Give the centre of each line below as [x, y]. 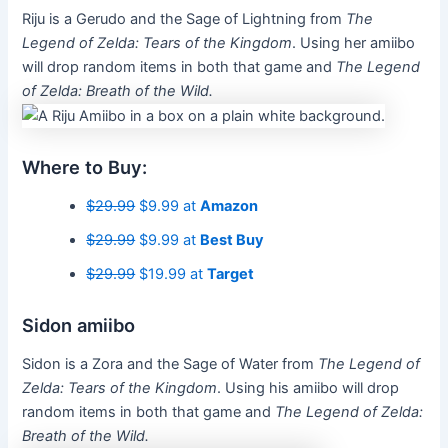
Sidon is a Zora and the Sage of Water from [170, 364]
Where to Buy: [85, 166]
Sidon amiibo [79, 324]
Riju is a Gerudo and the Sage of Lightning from [184, 19]
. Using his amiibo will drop [308, 388]
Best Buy [232, 240]
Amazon [229, 206]
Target [231, 274]
